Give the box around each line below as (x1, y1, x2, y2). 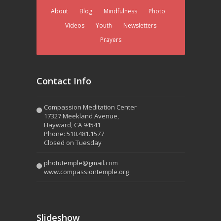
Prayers (100, 36, 121, 44)
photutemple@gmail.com (43, 158, 118, 168)
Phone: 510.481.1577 (43, 129, 104, 139)
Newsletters (123, 21, 156, 30)
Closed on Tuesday (43, 138, 102, 147)
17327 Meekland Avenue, (43, 111, 119, 121)
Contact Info (36, 75, 91, 87)
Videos (65, 21, 84, 30)
